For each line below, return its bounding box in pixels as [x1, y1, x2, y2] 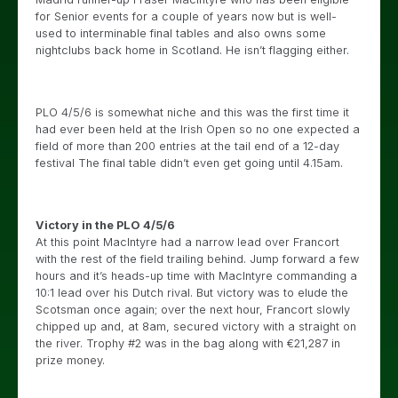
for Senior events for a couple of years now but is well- [36, 10, 337, 23]
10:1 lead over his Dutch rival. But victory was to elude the [36, 286, 348, 299]
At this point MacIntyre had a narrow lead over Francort [36, 235, 339, 249]
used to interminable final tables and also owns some [36, 27, 326, 40]
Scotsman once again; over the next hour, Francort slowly [36, 303, 350, 316]
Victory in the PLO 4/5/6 [36, 219, 175, 232]
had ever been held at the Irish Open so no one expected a [36, 123, 360, 136]
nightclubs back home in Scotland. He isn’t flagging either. [36, 44, 349, 57]
